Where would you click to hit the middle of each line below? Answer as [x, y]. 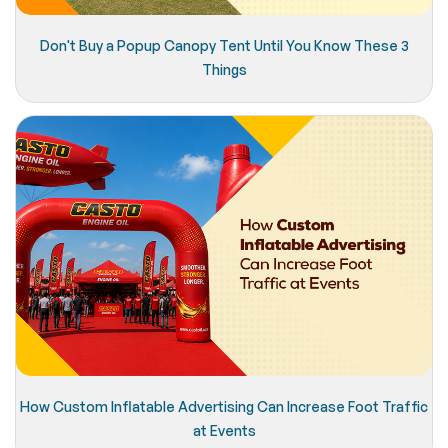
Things [224, 69]
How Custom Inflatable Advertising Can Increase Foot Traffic [224, 406]
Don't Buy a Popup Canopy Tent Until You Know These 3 [224, 45]
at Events [224, 430]
